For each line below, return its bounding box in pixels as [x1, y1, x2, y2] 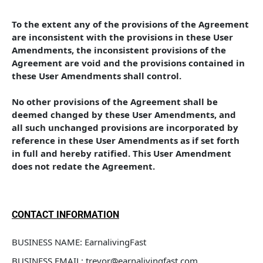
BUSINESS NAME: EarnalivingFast [12, 236, 146, 248]
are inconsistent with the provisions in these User [12, 31, 235, 43]
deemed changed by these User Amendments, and [12, 109, 238, 120]
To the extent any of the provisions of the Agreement [12, 18, 251, 30]
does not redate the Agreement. [12, 160, 155, 172]
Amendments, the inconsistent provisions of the [12, 44, 228, 56]
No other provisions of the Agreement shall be [12, 96, 220, 107]
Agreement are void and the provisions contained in [12, 57, 247, 69]
